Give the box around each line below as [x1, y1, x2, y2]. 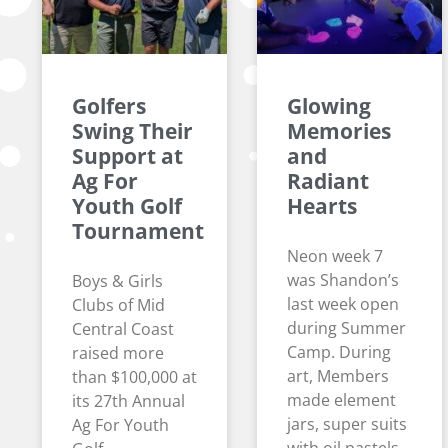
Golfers [72, 92, 146, 121]
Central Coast [72, 318, 174, 341]
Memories [287, 117, 391, 146]
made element [287, 389, 396, 412]
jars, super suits [287, 413, 407, 436]
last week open [287, 293, 399, 316]
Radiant [287, 167, 369, 196]
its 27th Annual [72, 390, 185, 413]
